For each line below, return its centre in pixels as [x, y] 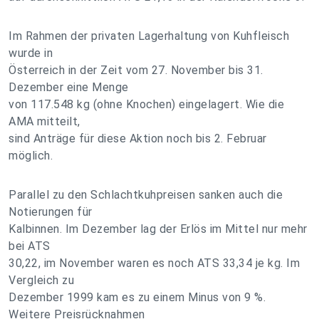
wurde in [31, 53]
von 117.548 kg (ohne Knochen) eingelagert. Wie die [146, 104]
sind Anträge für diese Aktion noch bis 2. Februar [138, 138]
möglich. [31, 156]
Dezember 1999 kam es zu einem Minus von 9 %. [137, 297]
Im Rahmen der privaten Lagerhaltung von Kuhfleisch [149, 36]
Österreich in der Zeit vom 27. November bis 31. [136, 70]
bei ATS [30, 246]
